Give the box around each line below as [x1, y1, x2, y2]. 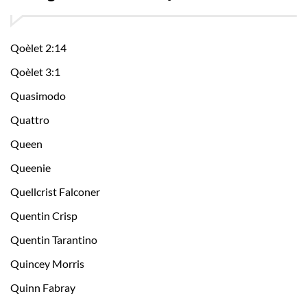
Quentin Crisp [10, 209, 77, 223]
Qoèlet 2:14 [10, 41, 66, 55]
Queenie [10, 161, 51, 175]
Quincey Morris [10, 257, 84, 271]
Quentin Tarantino [10, 233, 97, 247]
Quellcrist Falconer [10, 185, 100, 199]
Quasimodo [10, 89, 66, 103]
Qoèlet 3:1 [10, 65, 60, 79]
